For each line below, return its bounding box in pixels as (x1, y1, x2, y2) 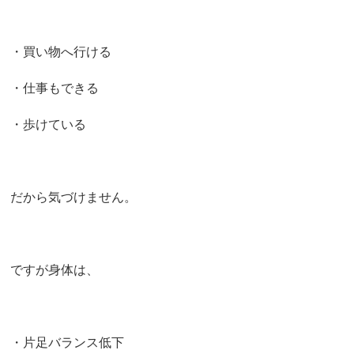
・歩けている (10, 117, 87, 131)
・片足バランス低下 (10, 335, 125, 349)
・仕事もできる (10, 81, 100, 95)
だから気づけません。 (10, 190, 137, 204)
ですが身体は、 (10, 262, 100, 277)
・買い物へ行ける (10, 44, 112, 58)
